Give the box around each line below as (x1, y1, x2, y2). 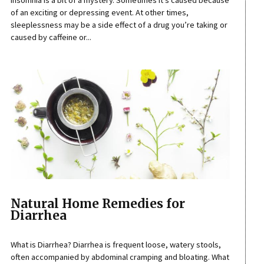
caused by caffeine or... (10, 32, 91, 43)
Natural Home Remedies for (10, 196, 185, 212)
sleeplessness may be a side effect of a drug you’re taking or (10, 19, 227, 31)
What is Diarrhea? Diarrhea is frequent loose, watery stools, (10, 239, 221, 250)
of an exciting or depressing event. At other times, (10, 7, 189, 18)
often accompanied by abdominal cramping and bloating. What (10, 252, 229, 263)
